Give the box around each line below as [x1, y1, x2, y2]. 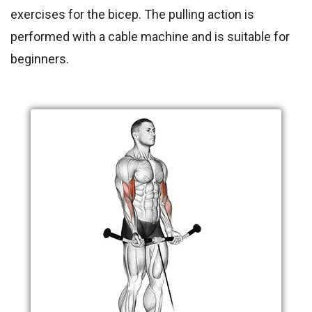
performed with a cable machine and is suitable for [10, 29, 290, 45]
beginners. [10, 52, 69, 67]
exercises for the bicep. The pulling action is [10, 7, 254, 22]
